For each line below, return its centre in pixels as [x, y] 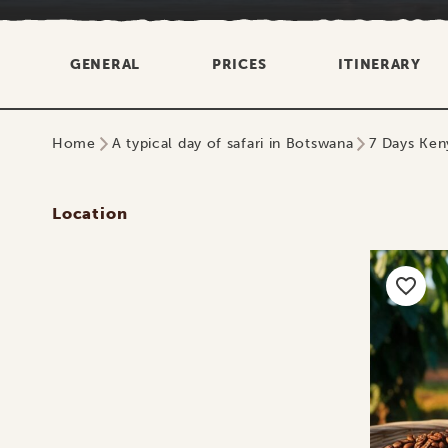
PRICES [239, 64]
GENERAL [105, 64]
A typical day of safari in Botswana [232, 143]
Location [90, 213]
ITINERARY [379, 64]
